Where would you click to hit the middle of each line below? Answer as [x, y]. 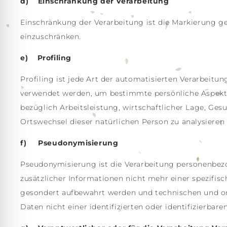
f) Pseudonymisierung [69, 143]
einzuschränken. [51, 36]
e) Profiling [46, 58]
